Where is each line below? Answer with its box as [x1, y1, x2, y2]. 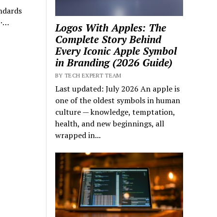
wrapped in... [55, 129, 101, 140]
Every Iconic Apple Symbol [55, 44, 177, 58]
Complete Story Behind [55, 32, 162, 46]
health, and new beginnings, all [55, 118, 165, 129]
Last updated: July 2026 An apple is [55, 83, 180, 94]
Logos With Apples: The [55, 20, 167, 34]
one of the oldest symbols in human [55, 94, 181, 106]
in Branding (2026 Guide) [55, 55, 173, 69]
